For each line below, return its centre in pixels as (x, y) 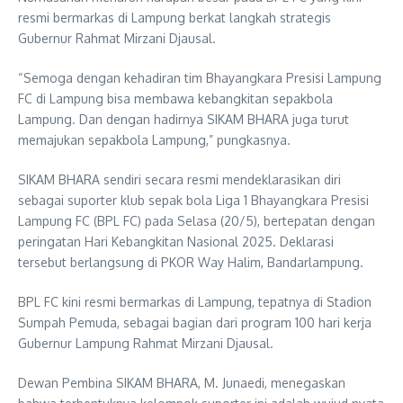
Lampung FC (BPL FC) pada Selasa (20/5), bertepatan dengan (197, 220)
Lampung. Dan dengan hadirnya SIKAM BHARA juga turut (184, 119)
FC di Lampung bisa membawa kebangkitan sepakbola (175, 98)
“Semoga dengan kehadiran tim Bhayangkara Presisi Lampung (200, 77)
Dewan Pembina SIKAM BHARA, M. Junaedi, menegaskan (182, 382)
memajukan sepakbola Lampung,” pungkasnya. (154, 139)
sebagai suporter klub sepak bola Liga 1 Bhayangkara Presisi (193, 200)
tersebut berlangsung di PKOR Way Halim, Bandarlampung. (191, 262)
